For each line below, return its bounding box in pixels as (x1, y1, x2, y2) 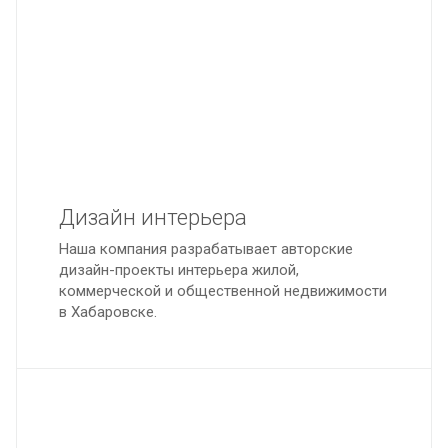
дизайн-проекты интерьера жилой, (59, 261, 299, 279)
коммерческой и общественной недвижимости (59, 282, 387, 300)
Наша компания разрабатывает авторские (59, 240, 353, 258)
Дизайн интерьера (59, 205, 247, 230)
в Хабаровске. (59, 303, 157, 321)
